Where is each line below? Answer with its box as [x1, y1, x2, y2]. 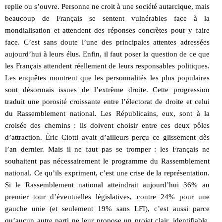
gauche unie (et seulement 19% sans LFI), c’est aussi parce [5, 204, 210, 213]
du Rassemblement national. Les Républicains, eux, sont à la [5, 109, 210, 117]
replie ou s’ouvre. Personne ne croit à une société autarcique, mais [5, 2, 210, 10]
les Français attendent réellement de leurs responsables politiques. [5, 61, 210, 70]
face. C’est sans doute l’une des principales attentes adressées [5, 38, 210, 46]
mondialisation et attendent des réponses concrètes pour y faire [5, 26, 210, 34]
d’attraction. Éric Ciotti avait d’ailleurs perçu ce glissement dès [5, 133, 210, 141]
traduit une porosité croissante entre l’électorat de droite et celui [5, 97, 210, 106]
